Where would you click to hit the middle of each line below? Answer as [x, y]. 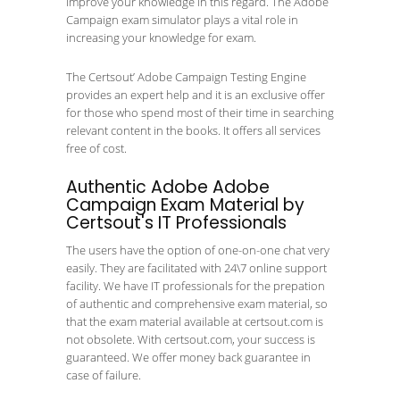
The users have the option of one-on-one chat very [198, 250]
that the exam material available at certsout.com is [195, 321]
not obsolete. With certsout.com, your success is [191, 339]
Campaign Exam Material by [185, 205]
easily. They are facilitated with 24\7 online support [196, 268]
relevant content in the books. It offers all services [193, 130]
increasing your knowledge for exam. [161, 37]
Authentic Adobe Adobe [168, 187]
